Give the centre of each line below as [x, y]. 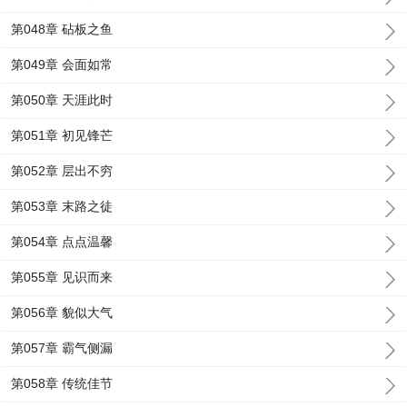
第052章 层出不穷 [62, 171]
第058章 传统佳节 [62, 383]
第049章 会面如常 [62, 65]
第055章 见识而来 [62, 277]
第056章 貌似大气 [62, 313]
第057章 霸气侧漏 [62, 348]
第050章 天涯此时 [62, 100]
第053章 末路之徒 [62, 206]
